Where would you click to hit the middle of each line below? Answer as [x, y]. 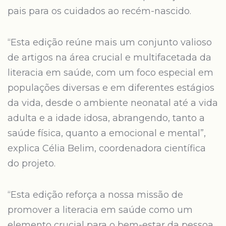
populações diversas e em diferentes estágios [111, 88]
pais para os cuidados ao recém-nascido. [101, 11]
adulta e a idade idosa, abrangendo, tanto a [106, 118]
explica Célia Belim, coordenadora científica [107, 148]
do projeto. [33, 163]
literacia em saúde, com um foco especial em [110, 73]
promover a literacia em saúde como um [100, 210]
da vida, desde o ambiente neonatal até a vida [113, 103]
